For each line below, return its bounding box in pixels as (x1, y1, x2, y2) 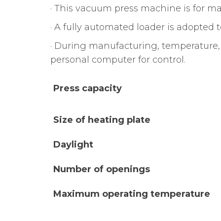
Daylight (53, 139, 93, 150)
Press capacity (53, 82, 122, 94)
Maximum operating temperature (53, 188, 210, 199)
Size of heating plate (53, 114, 150, 125)
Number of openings (53, 163, 150, 175)
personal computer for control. (50, 54, 185, 65)
